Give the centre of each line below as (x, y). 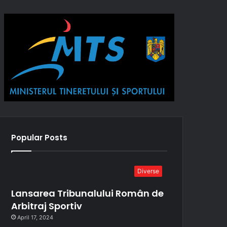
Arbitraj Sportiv (47, 206)
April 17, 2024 (35, 217)
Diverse (148, 171)
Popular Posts (40, 137)
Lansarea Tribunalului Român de (88, 193)
